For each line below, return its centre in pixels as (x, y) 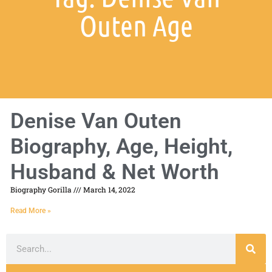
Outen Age (136, 25)
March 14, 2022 (108, 190)
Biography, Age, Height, (121, 147)
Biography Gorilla (42, 190)
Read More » (31, 211)
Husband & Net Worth (115, 172)
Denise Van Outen (96, 121)
